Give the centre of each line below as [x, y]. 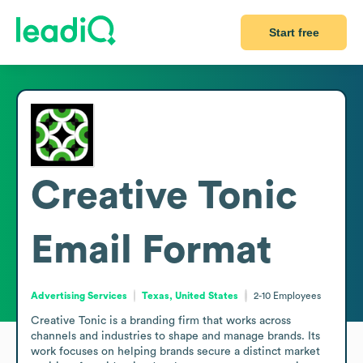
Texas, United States [190, 295]
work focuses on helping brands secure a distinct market [175, 351]
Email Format [151, 250]
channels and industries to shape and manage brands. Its [175, 336]
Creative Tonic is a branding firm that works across [161, 320]
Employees [297, 295]
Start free [294, 32]
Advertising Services [79, 295]
